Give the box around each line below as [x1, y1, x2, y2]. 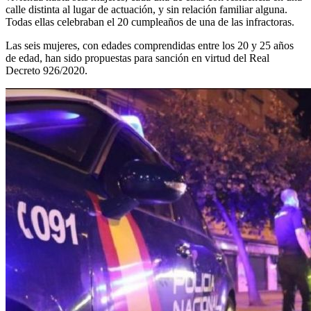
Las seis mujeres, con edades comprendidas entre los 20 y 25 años [6, 39, 294, 51]
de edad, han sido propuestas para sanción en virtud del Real [6, 51, 269, 64]
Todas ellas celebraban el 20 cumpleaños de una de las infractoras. [6, 15, 294, 28]
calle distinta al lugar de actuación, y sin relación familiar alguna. [6, 3, 287, 15]
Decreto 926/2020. [6, 64, 87, 76]
